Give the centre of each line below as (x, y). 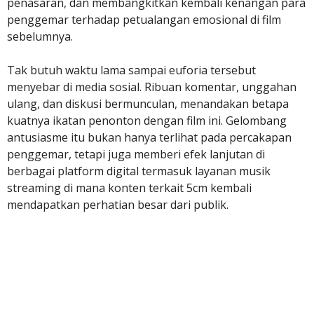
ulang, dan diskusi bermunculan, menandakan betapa (148, 104)
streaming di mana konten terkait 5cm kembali (129, 188)
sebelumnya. (40, 36)
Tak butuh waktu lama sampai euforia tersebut (131, 70)
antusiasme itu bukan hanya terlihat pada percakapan (149, 137)
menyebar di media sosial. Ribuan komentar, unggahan (152, 87)
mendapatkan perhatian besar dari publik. (118, 205)
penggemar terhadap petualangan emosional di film (144, 20)
